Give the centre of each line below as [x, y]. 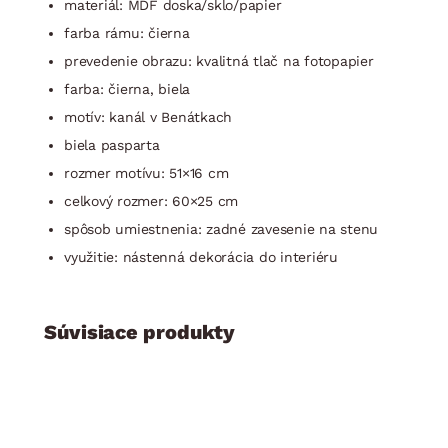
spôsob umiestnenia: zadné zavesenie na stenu [221, 228]
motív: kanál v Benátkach [148, 116]
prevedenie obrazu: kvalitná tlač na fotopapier [219, 60]
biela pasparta [112, 144]
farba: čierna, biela [127, 88]
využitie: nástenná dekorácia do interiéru [201, 256]
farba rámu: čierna [127, 32]
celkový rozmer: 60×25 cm [151, 200]
